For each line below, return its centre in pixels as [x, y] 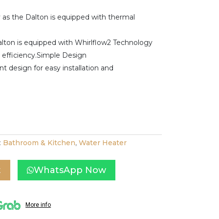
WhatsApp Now [70, 170]
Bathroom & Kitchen [39, 142]
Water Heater [103, 142]
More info [38, 205]
